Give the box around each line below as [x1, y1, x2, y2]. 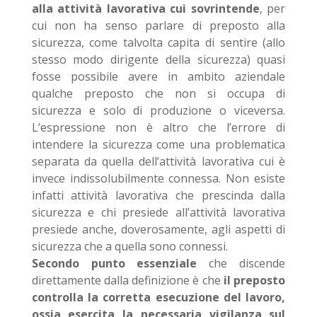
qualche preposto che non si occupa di [31, 86, 286, 101]
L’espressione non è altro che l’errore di [31, 120, 286, 135]
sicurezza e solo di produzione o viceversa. [31, 103, 286, 118]
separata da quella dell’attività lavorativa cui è [31, 154, 286, 169]
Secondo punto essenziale [31, 255, 197, 271]
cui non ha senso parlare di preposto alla [31, 18, 286, 33]
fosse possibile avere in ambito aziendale [31, 69, 286, 84]
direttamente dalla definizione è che [31, 272, 224, 288]
